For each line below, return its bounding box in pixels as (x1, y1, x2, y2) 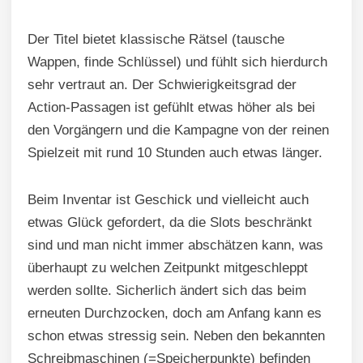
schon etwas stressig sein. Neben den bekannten (28, 327, 325, 344)
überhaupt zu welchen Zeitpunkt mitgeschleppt (28, 259, 308, 275)
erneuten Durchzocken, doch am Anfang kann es (28, 305, 322, 321)
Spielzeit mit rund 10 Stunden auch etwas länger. (28, 144, 322, 160)
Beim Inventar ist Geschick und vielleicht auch (28, 191, 309, 207)
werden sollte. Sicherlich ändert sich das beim (28, 282, 306, 298)
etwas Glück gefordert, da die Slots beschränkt (28, 214, 312, 230)
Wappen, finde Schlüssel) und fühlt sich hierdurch (28, 53, 327, 70)
